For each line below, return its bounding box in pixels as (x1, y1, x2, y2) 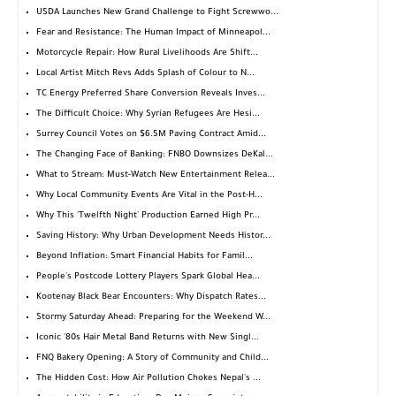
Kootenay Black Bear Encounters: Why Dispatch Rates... (36, 293, 266, 303)
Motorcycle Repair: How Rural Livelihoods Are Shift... (36, 49, 258, 59)
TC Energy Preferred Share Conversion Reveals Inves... (36, 89, 265, 100)
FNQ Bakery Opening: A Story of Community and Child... (36, 354, 269, 364)
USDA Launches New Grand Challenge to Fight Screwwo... (36, 8, 278, 19)
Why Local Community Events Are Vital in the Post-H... (36, 191, 263, 202)
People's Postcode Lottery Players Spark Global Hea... (36, 272, 260, 283)
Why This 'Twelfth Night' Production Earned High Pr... (36, 211, 260, 222)
